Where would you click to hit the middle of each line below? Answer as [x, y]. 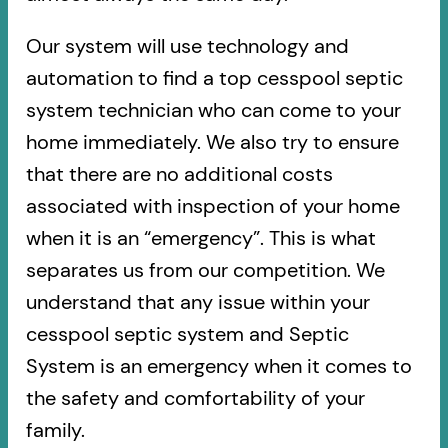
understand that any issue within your [197, 301]
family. [55, 429]
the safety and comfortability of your [195, 397]
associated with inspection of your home [212, 205]
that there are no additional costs [179, 173]
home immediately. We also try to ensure [212, 141]
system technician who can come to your [213, 109]
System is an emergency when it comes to [218, 365]
